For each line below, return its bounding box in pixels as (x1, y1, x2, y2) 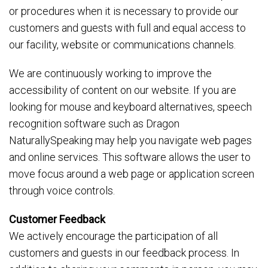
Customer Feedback (9, 213, 105, 226)
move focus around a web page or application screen (9, 167, 254, 180)
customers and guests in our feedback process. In (9, 246, 239, 259)
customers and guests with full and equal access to (9, 22, 246, 34)
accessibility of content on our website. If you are (9, 84, 236, 96)
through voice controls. (9, 184, 115, 197)
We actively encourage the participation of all (9, 230, 218, 242)
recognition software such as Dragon (9, 117, 179, 130)
